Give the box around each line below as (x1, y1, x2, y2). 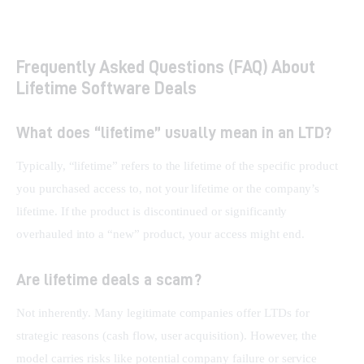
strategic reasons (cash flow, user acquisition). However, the (16, 329, 321, 343)
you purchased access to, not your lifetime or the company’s (16, 182, 323, 196)
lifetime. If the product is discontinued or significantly (16, 205, 291, 219)
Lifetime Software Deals (16, 78, 197, 98)
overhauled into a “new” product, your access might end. (16, 227, 305, 241)
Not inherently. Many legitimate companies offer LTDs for (16, 306, 313, 320)
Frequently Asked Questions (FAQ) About (16, 57, 315, 77)
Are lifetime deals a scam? (16, 271, 201, 288)
